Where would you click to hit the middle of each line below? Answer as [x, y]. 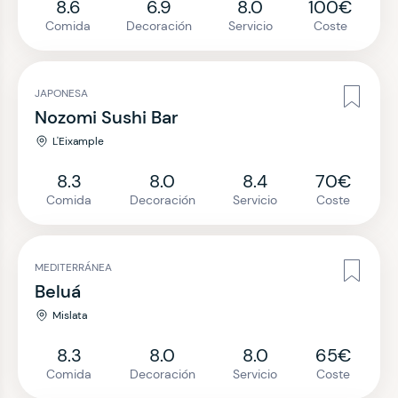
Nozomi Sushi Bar [107, 117]
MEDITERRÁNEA [73, 267]
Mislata [70, 315]
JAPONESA [61, 93]
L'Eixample [78, 141]
